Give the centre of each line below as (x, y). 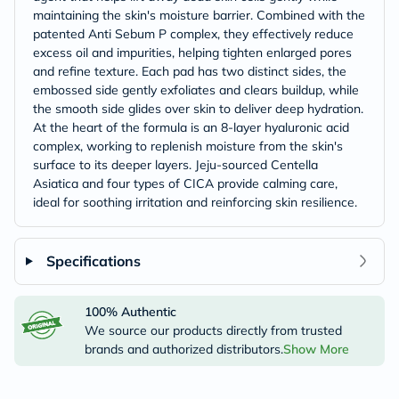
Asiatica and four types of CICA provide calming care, (185, 183)
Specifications (93, 261)
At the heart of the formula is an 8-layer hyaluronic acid (191, 127)
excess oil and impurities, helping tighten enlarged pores (192, 52)
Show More (316, 349)
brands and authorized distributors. (183, 349)
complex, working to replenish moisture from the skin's (188, 146)
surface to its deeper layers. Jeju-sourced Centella (175, 164)
